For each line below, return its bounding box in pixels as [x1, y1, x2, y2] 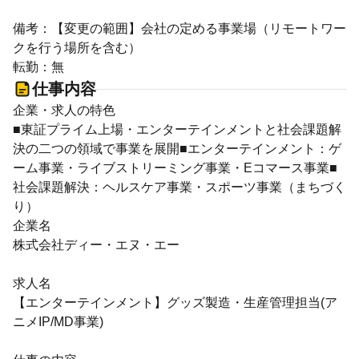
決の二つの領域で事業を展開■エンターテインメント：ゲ [13, 142, 341, 155]
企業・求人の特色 [13, 103, 115, 117]
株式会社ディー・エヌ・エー [13, 238, 179, 252]
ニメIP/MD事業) [13, 315, 103, 329]
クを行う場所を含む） [13, 41, 141, 54]
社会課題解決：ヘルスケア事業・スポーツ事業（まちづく [13, 180, 346, 194]
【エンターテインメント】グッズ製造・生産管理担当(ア [13, 296, 337, 309]
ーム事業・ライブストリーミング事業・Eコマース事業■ [13, 161, 337, 175]
